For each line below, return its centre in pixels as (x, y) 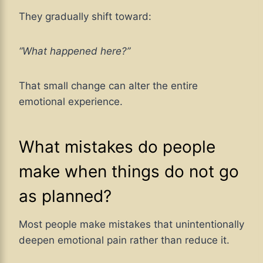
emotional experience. (71, 102)
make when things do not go (129, 172)
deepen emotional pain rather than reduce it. (124, 240)
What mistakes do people (117, 147)
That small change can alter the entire (108, 86)
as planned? (65, 196)
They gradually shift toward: (85, 17)
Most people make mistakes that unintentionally (131, 225)
